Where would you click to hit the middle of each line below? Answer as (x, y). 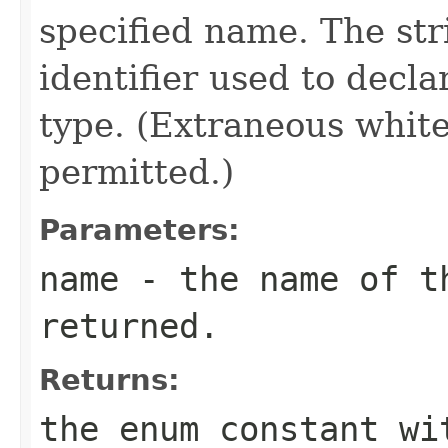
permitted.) (136, 171)
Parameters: (139, 229)
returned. (129, 325)
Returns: (109, 379)
